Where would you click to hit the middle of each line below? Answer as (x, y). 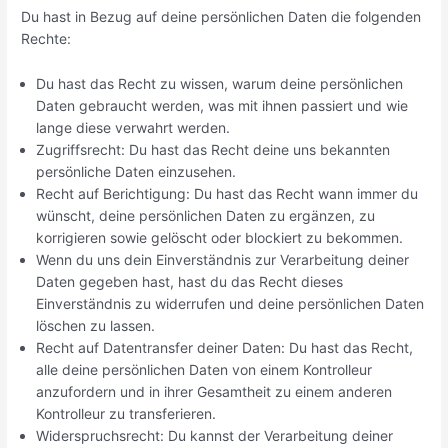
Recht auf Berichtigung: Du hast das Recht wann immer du (227, 193)
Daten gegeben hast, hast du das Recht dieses (190, 281)
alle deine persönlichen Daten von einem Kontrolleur (204, 369)
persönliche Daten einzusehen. (136, 171)
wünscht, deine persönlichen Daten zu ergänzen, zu (206, 215)
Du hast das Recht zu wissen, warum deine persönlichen (220, 83)
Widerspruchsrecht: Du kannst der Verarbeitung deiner (215, 435)
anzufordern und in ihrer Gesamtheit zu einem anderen (214, 391)
